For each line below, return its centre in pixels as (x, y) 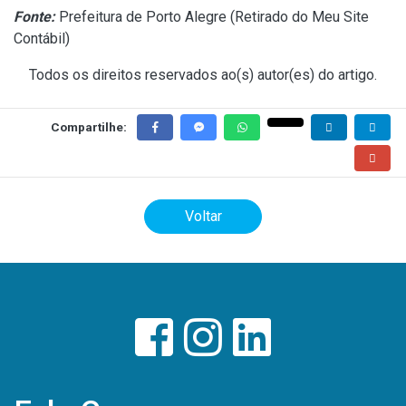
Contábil (39, 39)
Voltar (203, 217)
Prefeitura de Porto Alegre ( (145, 17)
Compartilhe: (89, 127)
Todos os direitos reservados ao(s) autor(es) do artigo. (203, 75)
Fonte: (34, 17)
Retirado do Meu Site (302, 17)
